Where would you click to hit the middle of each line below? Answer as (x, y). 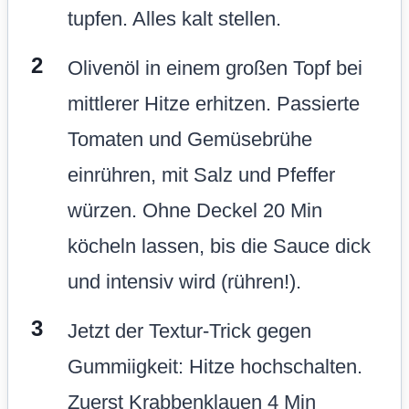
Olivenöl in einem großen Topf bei (215, 68)
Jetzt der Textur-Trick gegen (189, 330)
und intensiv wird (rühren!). (184, 281)
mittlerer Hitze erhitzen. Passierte (214, 103)
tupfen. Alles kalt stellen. (174, 18)
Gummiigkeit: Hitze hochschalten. (215, 366)
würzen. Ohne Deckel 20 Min (195, 210)
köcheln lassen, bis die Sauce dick (219, 246)
